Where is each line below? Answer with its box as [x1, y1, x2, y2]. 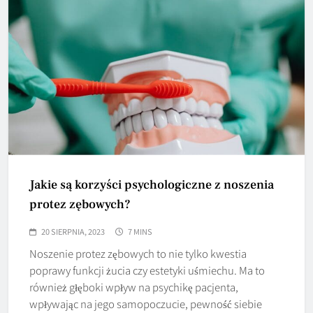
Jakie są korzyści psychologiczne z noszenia [29, 176, 274, 193]
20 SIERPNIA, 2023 [41, 225, 105, 237]
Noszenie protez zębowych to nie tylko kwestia [29, 245, 247, 261]
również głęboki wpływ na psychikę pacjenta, [29, 279, 238, 294]
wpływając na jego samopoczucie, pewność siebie [29, 296, 262, 311]
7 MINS [128, 225, 152, 237]
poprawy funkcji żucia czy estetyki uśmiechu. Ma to [29, 262, 265, 277]
